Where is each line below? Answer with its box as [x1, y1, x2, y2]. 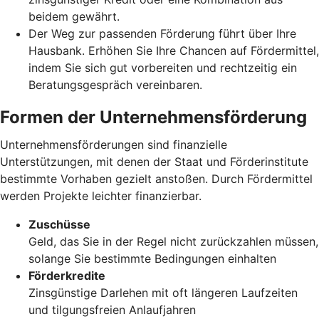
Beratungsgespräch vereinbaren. [28, 77, 202, 92]
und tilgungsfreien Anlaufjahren [28, 302, 196, 317]
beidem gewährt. [28, 9, 120, 23]
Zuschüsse [28, 216, 90, 231]
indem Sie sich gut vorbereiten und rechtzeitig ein [28, 60, 297, 75]
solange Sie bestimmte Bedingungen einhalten [28, 251, 276, 266]
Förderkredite [28, 268, 105, 283]
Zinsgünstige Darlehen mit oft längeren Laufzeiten [28, 285, 298, 300]
